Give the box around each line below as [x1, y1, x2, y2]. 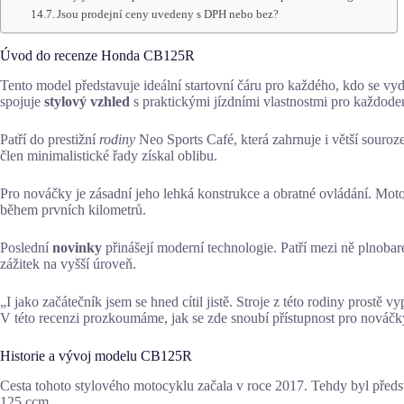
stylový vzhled [44, 93, 130, 109]
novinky [52, 239, 102, 255]
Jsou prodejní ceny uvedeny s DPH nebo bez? [57, 6, 280, 21]
